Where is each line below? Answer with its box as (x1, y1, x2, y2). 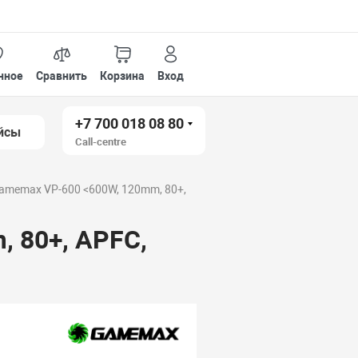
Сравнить (36, 69, 88, 82)
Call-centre (75, 136, 127, 148)
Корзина (100, 69, 145, 82)
